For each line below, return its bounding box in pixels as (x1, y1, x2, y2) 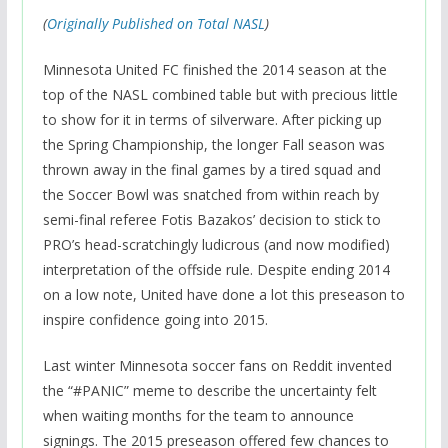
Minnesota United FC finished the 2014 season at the (42, 60, 387, 80)
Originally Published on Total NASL (46, 14, 265, 34)
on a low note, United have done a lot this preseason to (42, 285, 405, 305)
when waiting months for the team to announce (42, 406, 354, 426)
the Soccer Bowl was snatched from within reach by (42, 185, 379, 205)
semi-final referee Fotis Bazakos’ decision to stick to (42, 210, 381, 230)
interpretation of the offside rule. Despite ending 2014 (42, 260, 390, 280)
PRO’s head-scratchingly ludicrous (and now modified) (42, 235, 390, 255)
